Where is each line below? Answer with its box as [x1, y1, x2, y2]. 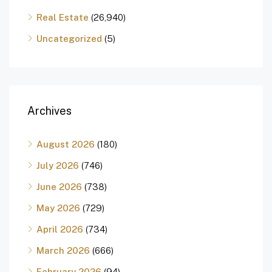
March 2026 [36, 245, 90, 256]
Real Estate [36, 12, 89, 23]
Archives [27, 104, 72, 118]
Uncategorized [36, 33, 102, 44]
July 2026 [36, 160, 79, 171]
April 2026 [36, 224, 83, 235]
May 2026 [36, 203, 80, 214]
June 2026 [36, 182, 82, 192]
